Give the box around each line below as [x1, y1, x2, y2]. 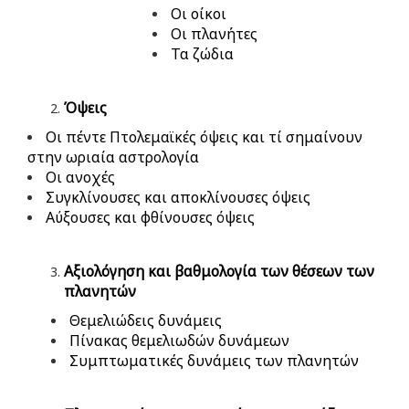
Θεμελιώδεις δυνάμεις [68, 309, 222, 330]
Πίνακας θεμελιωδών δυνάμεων [68, 330, 289, 351]
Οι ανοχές [46, 166, 115, 187]
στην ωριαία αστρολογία [27, 146, 199, 167]
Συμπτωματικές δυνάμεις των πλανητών [68, 350, 359, 371]
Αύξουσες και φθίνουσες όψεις [46, 206, 255, 227]
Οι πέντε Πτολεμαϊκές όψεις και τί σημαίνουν [46, 126, 362, 147]
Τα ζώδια [170, 43, 234, 64]
